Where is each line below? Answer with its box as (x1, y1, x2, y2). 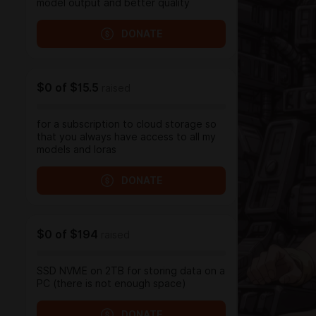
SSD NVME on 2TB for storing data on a (37, 265, 225, 276)
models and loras (37, 144, 116, 155)
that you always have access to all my (37, 131, 216, 142)
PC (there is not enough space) (37, 278, 186, 289)
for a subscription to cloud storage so (37, 119, 217, 130)
